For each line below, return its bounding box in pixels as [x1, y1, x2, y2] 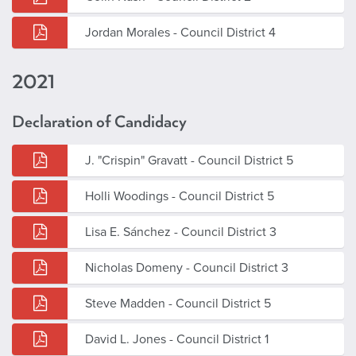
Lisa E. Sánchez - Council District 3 [85, 223, 277, 240]
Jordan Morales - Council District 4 [85, 24, 276, 41]
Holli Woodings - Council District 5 [85, 188, 274, 204]
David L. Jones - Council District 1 [85, 331, 269, 347]
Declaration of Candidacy [12, 111, 187, 132]
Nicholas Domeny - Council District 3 [85, 259, 288, 276]
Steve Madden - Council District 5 [85, 295, 271, 311]
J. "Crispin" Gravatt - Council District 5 [85, 152, 293, 168]
